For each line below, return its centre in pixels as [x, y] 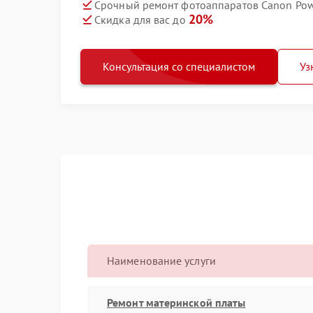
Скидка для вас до [141, 20]
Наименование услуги [161, 261]
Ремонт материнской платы [176, 302]
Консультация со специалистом [179, 66]
